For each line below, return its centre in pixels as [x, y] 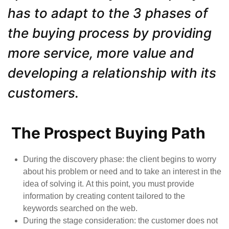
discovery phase [93, 159]
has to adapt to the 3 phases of [108, 13]
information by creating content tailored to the [104, 196]
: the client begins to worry [169, 159]
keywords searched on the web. [80, 209]
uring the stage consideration [82, 221]
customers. [43, 93]
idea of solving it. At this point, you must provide [109, 184]
